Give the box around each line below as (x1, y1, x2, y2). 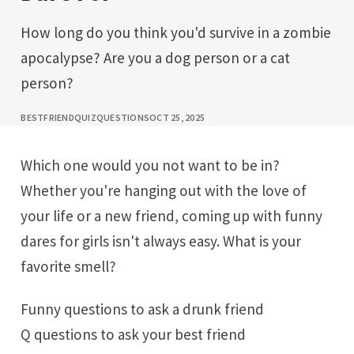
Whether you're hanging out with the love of (21, 180, 307, 200)
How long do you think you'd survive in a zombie (21, 23, 32, 43)
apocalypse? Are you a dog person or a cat (21, 48, 291, 68)
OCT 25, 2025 (149, 111, 205, 124)
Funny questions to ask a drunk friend (28, 299, 265, 318)
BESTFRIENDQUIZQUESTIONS (21, 111, 150, 124)
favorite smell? (21, 256, 117, 276)
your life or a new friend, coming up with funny (21, 205, 323, 225)
